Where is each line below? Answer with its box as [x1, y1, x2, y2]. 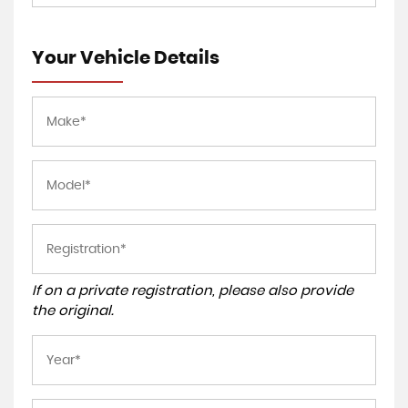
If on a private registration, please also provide [32, 284, 353, 298]
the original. [32, 304, 114, 318]
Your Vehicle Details [32, 49, 219, 67]
